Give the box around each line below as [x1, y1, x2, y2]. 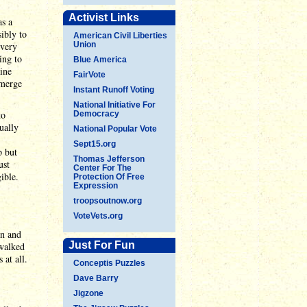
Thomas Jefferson [73, 154, 145, 164]
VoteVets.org [73, 211, 123, 221]
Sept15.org [73, 139, 116, 149]
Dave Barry [73, 273, 119, 283]
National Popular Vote [73, 124, 157, 134]
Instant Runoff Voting [73, 85, 154, 95]
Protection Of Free [73, 172, 145, 182]
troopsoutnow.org [73, 196, 142, 206]
